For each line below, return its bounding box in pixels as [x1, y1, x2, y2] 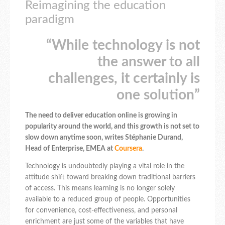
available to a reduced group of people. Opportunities [25, 196, 190, 203]
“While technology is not [46, 38, 200, 53]
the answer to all [97, 55, 200, 69]
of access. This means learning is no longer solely [25, 185, 175, 192]
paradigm [25, 13, 74, 26]
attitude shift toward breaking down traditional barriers [25, 174, 195, 181]
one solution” [117, 88, 200, 102]
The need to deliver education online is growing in [25, 112, 177, 120]
